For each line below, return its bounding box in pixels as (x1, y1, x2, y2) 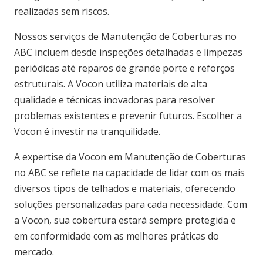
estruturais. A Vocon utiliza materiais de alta (14, 77, 207, 91)
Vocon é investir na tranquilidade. (14, 125, 160, 139)
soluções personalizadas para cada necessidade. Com (14, 198, 247, 211)
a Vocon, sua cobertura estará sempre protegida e (14, 214, 236, 227)
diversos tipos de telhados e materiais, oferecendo (14, 182, 235, 195)
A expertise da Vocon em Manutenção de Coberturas (14, 150, 246, 164)
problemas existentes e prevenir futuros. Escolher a (14, 109, 242, 123)
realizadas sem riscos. (14, 5, 109, 18)
